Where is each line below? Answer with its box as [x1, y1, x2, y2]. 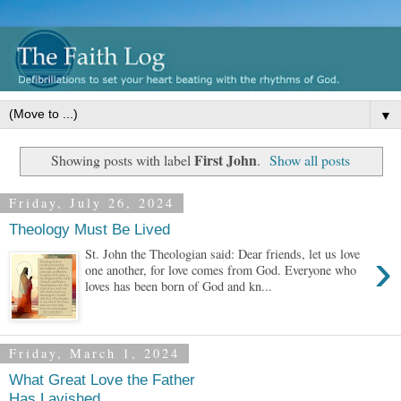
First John [193, 149, 257, 171]
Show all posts [269, 150, 351, 170]
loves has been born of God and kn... [85, 277, 273, 295]
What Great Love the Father [9, 370, 195, 388]
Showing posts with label [50, 150, 194, 170]
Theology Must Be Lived [9, 219, 170, 238]
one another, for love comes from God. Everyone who [85, 261, 357, 279]
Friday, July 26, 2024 [9, 194, 175, 212]
